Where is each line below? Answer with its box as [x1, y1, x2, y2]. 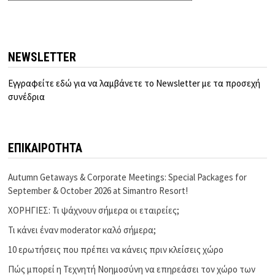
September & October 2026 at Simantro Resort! [8, 184, 188, 196]
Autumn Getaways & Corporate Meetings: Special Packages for [8, 171, 247, 183]
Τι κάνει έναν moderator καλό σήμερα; [8, 223, 157, 236]
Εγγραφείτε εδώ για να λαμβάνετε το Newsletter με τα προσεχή [8, 77, 261, 89]
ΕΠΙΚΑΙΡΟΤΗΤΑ [8, 141, 83, 155]
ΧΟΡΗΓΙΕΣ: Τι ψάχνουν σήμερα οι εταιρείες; [8, 204, 180, 216]
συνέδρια [8, 90, 45, 103]
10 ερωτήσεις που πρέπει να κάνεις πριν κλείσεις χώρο [8, 243, 224, 255]
